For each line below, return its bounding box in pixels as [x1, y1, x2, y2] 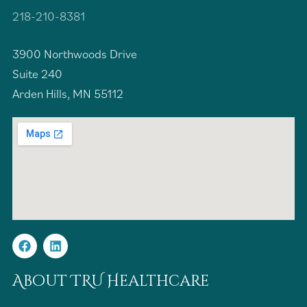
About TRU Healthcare [12, 271, 209, 291]
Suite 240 [12, 65, 62, 82]
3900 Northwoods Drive [12, 45, 137, 62]
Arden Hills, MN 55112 [12, 85, 123, 101]
